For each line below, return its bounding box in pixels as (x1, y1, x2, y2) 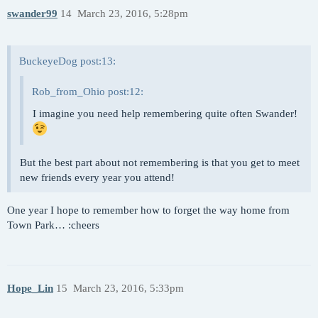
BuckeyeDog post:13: (19, 55, 116, 67)
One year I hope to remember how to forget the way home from (7, 204, 290, 216)
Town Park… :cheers (7, 219, 99, 231)
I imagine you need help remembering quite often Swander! (33, 107, 297, 119)
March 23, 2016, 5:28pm (77, 7, 188, 19)
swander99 (7, 7, 57, 19)
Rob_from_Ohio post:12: (32, 85, 143, 97)
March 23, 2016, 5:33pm (72, 283, 184, 295)
